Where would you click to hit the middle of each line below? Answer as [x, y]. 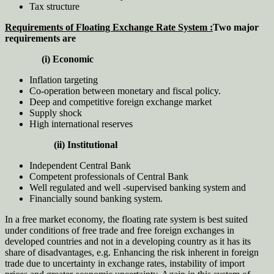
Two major [236, 27]
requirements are [40, 38]
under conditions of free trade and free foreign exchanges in [120, 230]
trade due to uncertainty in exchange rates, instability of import [125, 263]
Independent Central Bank [80, 165]
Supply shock [56, 113]
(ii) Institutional [61, 144]
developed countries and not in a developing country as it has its [128, 241]
